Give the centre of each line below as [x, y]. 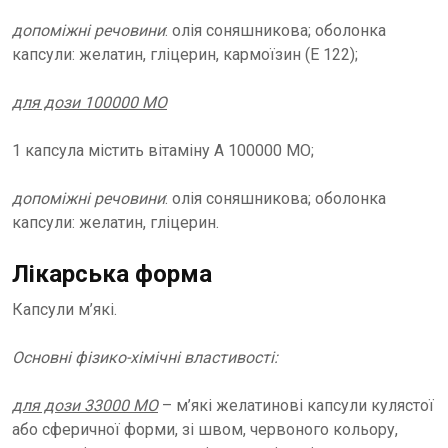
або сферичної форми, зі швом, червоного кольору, [205, 429]
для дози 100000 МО [89, 102]
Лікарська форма [112, 274]
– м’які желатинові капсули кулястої [296, 405]
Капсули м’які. [64, 309]
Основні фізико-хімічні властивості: [145, 357]
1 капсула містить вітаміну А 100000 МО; [163, 150]
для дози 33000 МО [85, 405]
